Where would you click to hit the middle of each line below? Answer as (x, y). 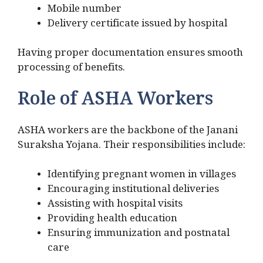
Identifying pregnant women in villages (142, 177)
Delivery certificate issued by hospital (137, 25)
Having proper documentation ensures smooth (130, 55)
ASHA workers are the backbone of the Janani (128, 132)
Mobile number (85, 11)
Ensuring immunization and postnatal (139, 235)
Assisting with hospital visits (115, 206)
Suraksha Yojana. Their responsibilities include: (131, 147)
